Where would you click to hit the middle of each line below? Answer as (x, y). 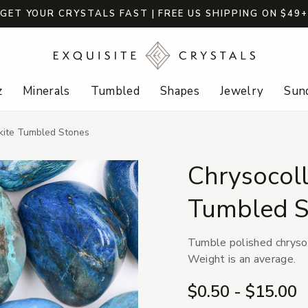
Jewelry (242, 91)
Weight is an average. (242, 260)
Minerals (46, 91)
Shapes (180, 91)
